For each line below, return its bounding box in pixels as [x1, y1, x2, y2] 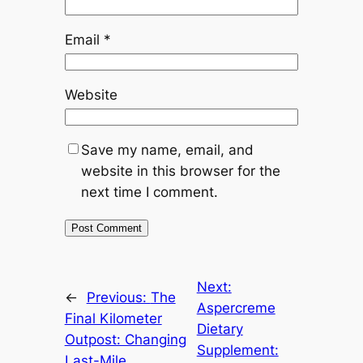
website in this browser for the [80, 163, 280, 180]
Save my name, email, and [80, 142, 254, 159]
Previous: [86, 288, 151, 305]
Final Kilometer [64, 310, 162, 327]
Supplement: [196, 341, 279, 358]
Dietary [196, 320, 243, 337]
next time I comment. [80, 184, 218, 201]
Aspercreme [196, 299, 275, 316]
